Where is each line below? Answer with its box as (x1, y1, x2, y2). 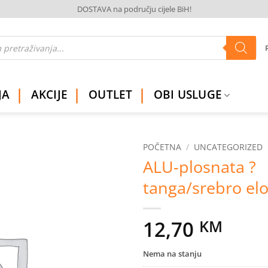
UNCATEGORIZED (194, 141, 263, 153)
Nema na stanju (143, 248, 202, 260)
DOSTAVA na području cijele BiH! (77, 4, 191, 14)
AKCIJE (31, 86, 68, 103)
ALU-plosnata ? (143, 156, 256, 178)
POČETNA (143, 141, 181, 153)
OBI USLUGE (153, 86, 223, 103)
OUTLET (89, 86, 133, 103)
